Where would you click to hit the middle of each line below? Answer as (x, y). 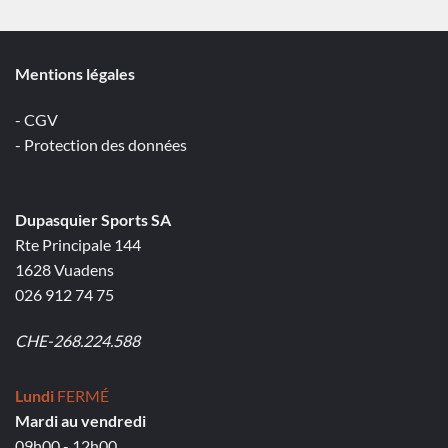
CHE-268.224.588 (77, 341)
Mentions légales (75, 73)
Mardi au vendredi (80, 421)
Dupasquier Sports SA (93, 220)
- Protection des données (101, 144)
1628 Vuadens (64, 270)
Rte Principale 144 (78, 245)
